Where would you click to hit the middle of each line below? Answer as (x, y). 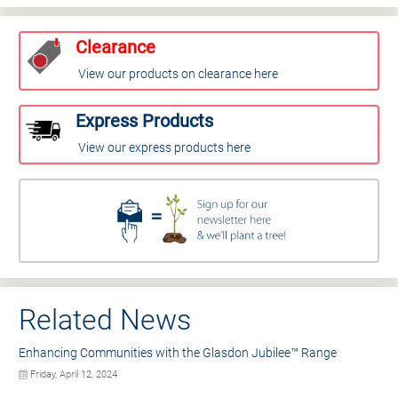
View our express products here (164, 148)
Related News (105, 320)
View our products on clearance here (178, 74)
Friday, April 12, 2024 (72, 375)
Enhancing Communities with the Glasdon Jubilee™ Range (178, 353)
